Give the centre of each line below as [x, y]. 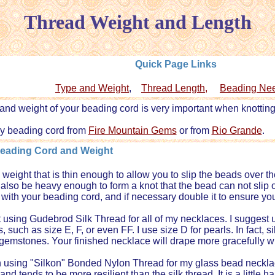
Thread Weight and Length [137, 22]
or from [194, 130]
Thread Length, [174, 88]
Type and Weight [92, 88]
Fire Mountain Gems [132, 130]
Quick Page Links [176, 64]
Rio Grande [237, 130]
